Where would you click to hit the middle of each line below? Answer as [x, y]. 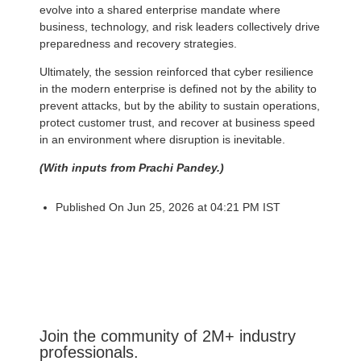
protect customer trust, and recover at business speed [177, 122]
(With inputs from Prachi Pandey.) [132, 167]
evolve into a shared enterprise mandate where [160, 9]
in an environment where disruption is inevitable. [162, 139]
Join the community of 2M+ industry [168, 336]
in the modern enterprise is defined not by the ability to [178, 88]
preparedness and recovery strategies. [138, 43]
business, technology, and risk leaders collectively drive [180, 26]
